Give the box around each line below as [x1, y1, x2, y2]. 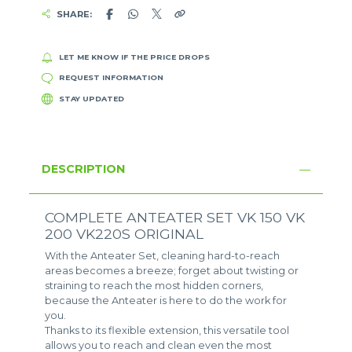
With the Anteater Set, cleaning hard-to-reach [45, 250, 280, 262]
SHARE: [56, 8, 92, 20]
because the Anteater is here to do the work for [45, 295, 288, 307]
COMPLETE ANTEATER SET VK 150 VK [45, 209, 306, 226]
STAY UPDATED [58, 93, 124, 103]
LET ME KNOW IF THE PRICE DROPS [58, 53, 210, 62]
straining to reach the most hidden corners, [45, 280, 264, 292]
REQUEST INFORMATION [58, 73, 163, 82]
